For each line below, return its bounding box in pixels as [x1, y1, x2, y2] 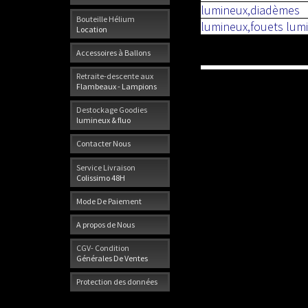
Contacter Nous [76, 138, 131, 149]
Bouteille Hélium [76, 13, 135, 24]
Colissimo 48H [76, 172, 125, 183]
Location [76, 23, 107, 34]
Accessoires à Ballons [76, 47, 151, 58]
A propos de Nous [76, 219, 135, 230]
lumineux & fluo [76, 115, 131, 126]
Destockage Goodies [76, 104, 147, 115]
